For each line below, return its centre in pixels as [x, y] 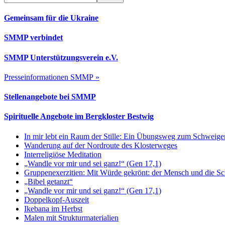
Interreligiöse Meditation [63, 154]
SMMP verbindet [33, 38]
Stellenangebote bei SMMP [50, 97]
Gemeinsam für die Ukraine [51, 18]
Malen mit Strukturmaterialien [71, 217]
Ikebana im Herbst [53, 208]
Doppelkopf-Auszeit [57, 199]
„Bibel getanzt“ [48, 181]
